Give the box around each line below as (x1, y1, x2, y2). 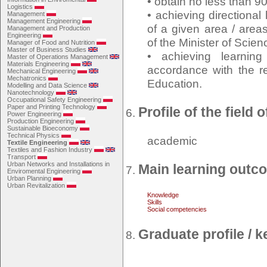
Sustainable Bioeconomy (7, 125, 78, 132)
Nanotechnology (7, 89, 54, 96)
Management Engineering (7, 17, 80, 24)
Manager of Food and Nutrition (7, 39, 95, 46)
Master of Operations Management (7, 53, 108, 60)
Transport (7, 153, 36, 160)
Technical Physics (7, 132, 60, 139)
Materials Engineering (7, 60, 69, 67)
